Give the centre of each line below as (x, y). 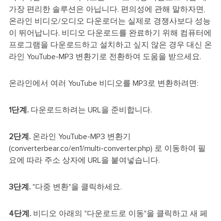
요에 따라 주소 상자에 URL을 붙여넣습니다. (84, 160)
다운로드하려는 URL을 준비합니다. (90, 110)
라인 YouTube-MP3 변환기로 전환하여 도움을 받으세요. (105, 56)
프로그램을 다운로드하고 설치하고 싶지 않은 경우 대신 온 (110, 45)
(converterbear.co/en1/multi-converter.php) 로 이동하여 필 (107, 148)
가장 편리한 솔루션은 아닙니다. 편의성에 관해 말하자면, (107, 9)
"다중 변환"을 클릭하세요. (76, 187)
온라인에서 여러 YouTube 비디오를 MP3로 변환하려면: (103, 83)
